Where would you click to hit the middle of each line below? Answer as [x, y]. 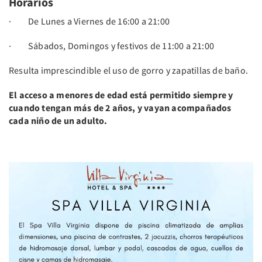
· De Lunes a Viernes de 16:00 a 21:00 [89, 21]
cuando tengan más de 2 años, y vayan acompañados [120, 107]
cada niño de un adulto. [58, 120]
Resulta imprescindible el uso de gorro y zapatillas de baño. [128, 70]
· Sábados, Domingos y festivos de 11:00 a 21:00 [111, 45]
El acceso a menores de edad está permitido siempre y [121, 94]
